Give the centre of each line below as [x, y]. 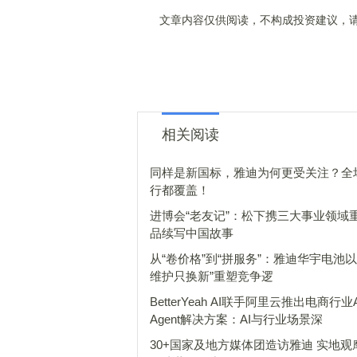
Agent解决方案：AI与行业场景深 [236, 319]
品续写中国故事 [192, 233]
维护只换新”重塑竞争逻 [212, 276]
